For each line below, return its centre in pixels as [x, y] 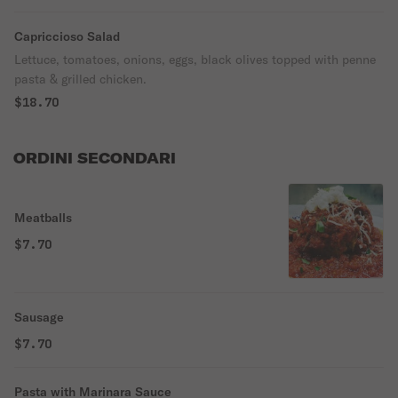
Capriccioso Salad [67, 36]
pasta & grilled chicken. [80, 79]
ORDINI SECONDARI [95, 158]
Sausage [39, 317]
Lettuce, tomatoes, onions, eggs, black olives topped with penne [195, 60]
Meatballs [43, 218]
